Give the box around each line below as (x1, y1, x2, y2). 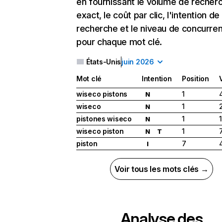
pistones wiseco (76, 114, 132, 123)
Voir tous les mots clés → (114, 164, 209, 174)
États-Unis (86, 57, 121, 66)
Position (182, 74, 209, 83)
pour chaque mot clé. (76, 37, 162, 47)
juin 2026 (121, 57, 154, 66)
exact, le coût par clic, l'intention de (76, 10, 220, 20)
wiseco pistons (76, 90, 128, 99)
